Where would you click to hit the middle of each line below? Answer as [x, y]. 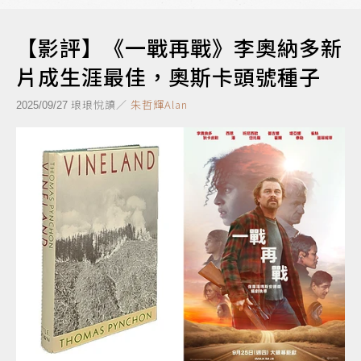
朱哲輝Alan [159, 104]
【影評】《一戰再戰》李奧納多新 [179, 47]
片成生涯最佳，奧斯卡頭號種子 [168, 76]
